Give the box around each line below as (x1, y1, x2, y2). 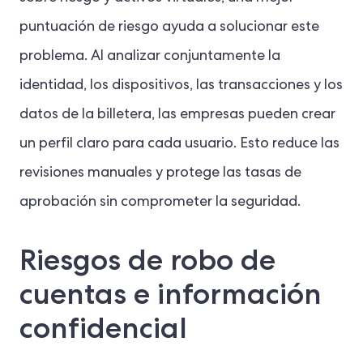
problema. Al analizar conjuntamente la (19, 49, 280, 65)
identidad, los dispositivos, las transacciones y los (19, 79, 343, 94)
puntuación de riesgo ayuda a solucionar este (19, 20, 319, 36)
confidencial (19, 309, 187, 348)
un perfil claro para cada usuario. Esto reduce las (19, 137, 340, 152)
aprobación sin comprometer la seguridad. (19, 195, 301, 211)
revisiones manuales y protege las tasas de (19, 166, 301, 181)
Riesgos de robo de (19, 241, 275, 280)
